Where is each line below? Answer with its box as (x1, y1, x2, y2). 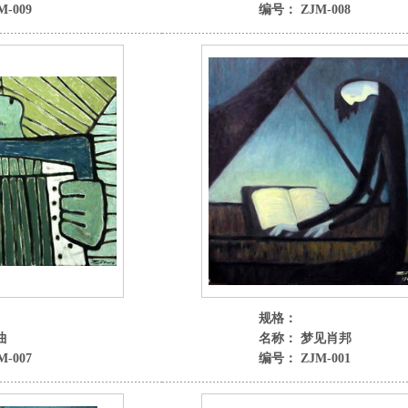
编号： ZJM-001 (258, 352, 351, 365)
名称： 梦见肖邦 (258, 331, 352, 345)
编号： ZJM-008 (258, 3, 351, 16)
